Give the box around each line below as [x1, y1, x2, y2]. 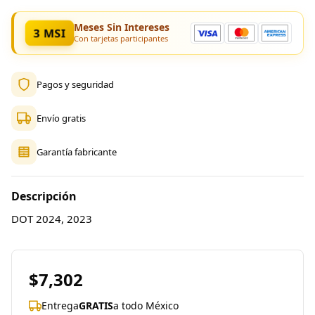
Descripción [11, 188, 77, 205]
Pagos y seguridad [37, 77, 114, 91]
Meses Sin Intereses [73, 20, 169, 34]
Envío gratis [37, 111, 86, 124]
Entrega [41, 299, 79, 313]
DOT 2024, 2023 [11, 212, 92, 226]
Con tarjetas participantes [73, 33, 168, 44]
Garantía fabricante [37, 145, 117, 158]
